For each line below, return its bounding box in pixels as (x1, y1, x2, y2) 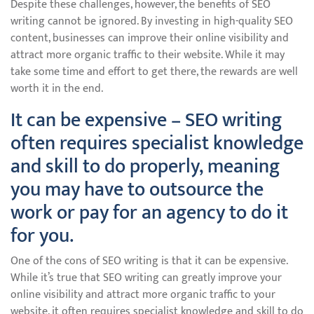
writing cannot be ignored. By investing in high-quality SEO (11, 12, 293, 31)
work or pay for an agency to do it (11, 196, 288, 229)
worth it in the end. (11, 79, 103, 98)
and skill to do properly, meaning (11, 150, 280, 183)
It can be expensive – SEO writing (11, 104, 282, 137)
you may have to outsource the (11, 173, 264, 206)
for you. (11, 219, 74, 252)
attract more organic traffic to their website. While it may (11, 46, 285, 64)
